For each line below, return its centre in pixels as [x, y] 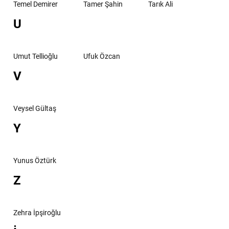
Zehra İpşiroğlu [37, 212]
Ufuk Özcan [102, 56]
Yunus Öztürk [35, 160]
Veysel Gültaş [35, 108]
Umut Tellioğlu [36, 56]
